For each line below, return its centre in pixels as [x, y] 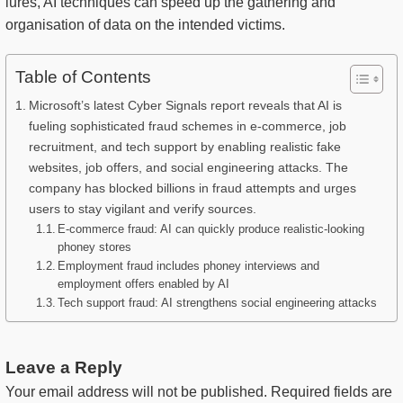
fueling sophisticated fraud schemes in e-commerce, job [187, 126]
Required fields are [331, 392]
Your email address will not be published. [136, 392]
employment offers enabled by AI [144, 284]
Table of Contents [83, 77]
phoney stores [95, 247]
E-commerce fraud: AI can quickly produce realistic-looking [211, 229]
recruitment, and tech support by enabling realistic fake [184, 147]
